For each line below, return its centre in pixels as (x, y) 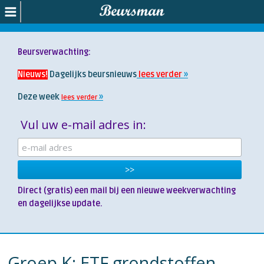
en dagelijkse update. (61, 204)
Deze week (39, 97)
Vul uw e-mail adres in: (83, 125)
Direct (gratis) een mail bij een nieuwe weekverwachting (127, 191)
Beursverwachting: (54, 52)
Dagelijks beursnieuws (93, 75)
